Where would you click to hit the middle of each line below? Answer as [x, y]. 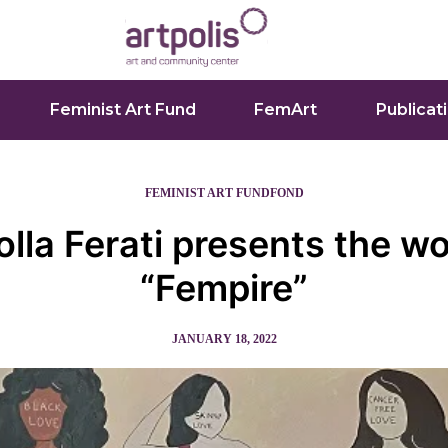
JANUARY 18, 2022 [224, 339]
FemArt [286, 109]
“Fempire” [224, 288]
